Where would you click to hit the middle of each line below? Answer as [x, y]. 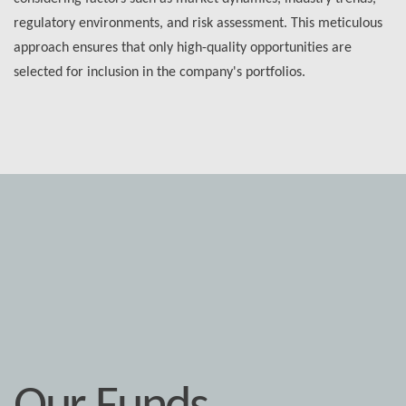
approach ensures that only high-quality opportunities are [182, 48]
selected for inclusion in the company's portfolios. [159, 72]
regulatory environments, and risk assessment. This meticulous [198, 23]
